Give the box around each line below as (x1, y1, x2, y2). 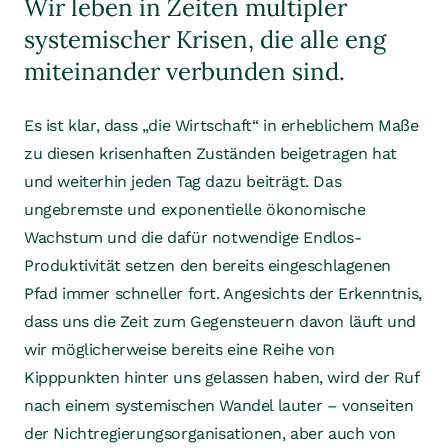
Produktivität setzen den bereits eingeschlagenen (24, 256, 391, 275)
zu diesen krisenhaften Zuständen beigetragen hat (24, 144, 397, 163)
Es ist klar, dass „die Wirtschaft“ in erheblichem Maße (24, 116, 419, 135)
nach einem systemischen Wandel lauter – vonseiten (24, 396, 414, 415)
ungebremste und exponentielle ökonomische (24, 200, 366, 219)
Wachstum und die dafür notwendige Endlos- (24, 228, 362, 247)
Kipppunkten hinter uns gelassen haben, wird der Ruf (24, 368, 419, 387)
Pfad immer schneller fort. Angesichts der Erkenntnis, (24, 284, 422, 303)
